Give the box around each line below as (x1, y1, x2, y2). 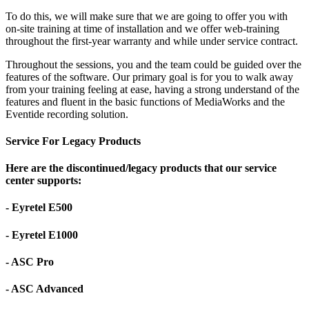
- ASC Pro (6, 255, 54, 268)
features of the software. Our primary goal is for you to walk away (6, 70, 293, 83)
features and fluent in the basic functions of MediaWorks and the (6, 95, 285, 108)
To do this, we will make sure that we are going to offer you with (6, 10, 288, 22)
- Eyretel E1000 (6, 228, 78, 241)
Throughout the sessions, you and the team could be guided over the (6, 58, 301, 70)
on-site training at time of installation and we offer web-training (6, 22, 279, 34)
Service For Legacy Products (6, 134, 141, 147)
